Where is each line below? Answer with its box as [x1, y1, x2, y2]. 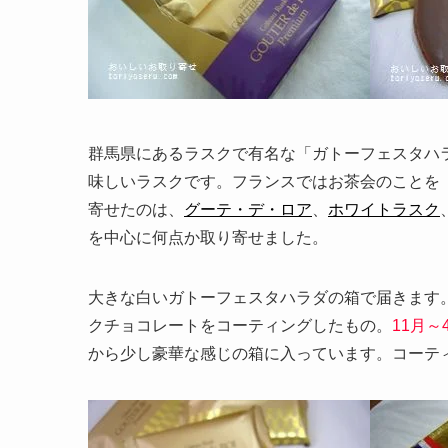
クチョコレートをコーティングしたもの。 [88, 316, 392, 334]
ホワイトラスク [328, 200, 440, 218]
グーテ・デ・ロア [184, 200, 312, 218]
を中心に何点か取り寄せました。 [88, 228, 328, 246]
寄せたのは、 [88, 200, 184, 218]
